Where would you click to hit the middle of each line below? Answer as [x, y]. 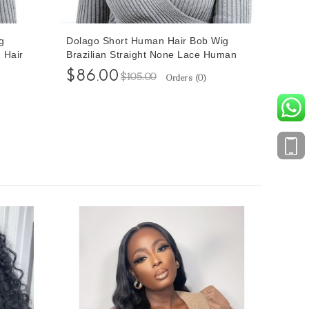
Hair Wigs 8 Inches [110, 68]
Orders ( [182, 78]
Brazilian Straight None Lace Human [151, 54]
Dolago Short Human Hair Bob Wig [148, 40]
